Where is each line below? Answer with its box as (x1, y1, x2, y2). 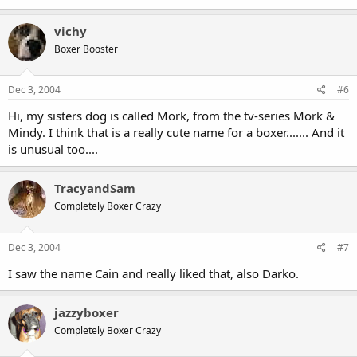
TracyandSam (54, 180, 135, 196)
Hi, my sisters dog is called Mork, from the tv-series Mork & (8, 108, 335, 124)
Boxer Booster (54, 41, 118, 56)
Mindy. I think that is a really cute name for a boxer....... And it (8, 124, 344, 140)
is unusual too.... (8, 141, 98, 157)
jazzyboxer (54, 304, 119, 320)
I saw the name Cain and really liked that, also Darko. (8, 265, 299, 281)
